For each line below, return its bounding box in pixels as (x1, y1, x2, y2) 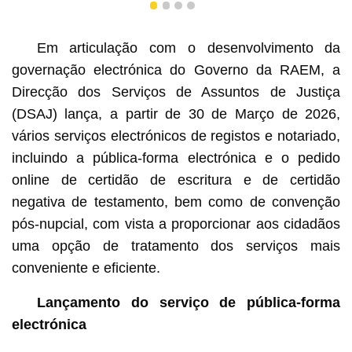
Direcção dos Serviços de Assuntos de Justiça (11, 84, 341, 101)
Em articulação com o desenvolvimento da (36, 40, 341, 57)
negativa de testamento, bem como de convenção (11, 194, 341, 211)
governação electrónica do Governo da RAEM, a (11, 62, 341, 79)
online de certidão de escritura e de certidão (11, 172, 341, 189)
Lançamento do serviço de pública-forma (36, 295, 341, 311)
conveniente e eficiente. (11, 260, 160, 277)
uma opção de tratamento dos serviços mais (11, 238, 341, 255)
